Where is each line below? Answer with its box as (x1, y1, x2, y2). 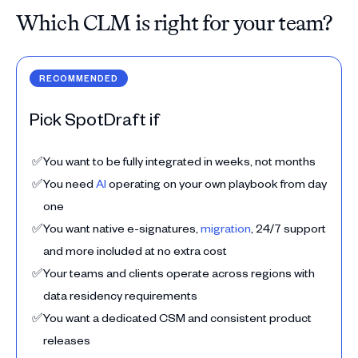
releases (43, 332, 93, 348)
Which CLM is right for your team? (16, 10, 332, 36)
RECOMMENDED (39, 72, 118, 84)
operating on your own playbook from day (106, 176, 327, 191)
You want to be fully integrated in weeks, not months (43, 153, 316, 169)
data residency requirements (43, 288, 200, 303)
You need (43, 176, 96, 191)
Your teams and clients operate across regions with (43, 265, 315, 280)
